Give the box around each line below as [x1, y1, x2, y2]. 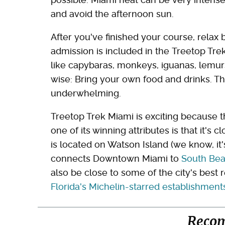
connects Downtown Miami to [51, 153, 181, 164]
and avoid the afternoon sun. [51, 9, 174, 20]
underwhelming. [51, 88, 121, 99]
